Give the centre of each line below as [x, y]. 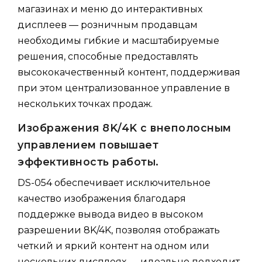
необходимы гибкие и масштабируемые [118, 40]
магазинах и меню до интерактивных [110, 9]
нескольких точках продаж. [85, 104]
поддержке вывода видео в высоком [111, 214]
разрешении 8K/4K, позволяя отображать [119, 230]
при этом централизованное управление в [124, 88]
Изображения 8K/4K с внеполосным [125, 127]
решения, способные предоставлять [108, 56]
